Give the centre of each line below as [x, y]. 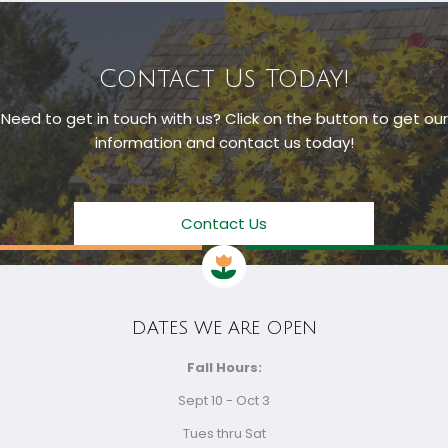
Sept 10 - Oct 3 [224, 401]
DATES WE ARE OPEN [224, 328]
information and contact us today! [224, 143]
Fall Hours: [224, 368]
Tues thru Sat [224, 434]
